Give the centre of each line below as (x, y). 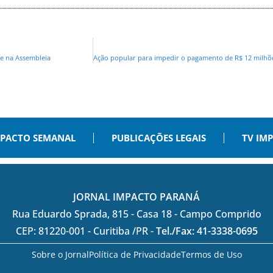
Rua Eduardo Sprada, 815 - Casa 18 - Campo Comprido (136, 214)
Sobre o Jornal (60, 255)
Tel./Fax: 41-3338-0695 (207, 231)
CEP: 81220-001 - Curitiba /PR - (86, 231)
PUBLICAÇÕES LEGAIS (158, 138)
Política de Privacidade (135, 255)
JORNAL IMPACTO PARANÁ (136, 197)
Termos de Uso (211, 255)
